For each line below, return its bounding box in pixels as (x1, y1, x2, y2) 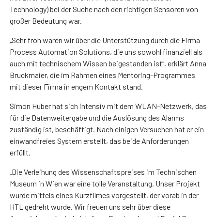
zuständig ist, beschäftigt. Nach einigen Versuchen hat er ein (10, 124, 204, 134)
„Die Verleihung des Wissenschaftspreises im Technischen (10, 167, 197, 176)
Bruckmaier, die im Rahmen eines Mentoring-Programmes (10, 70, 195, 79)
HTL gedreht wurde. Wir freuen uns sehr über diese (10, 201, 170, 211)
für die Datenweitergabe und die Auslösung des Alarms (10, 112, 184, 122)
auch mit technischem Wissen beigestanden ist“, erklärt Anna (10, 58, 206, 68)
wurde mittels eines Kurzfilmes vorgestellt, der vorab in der (10, 190, 199, 200)
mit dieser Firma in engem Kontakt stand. (10, 81, 143, 91)
